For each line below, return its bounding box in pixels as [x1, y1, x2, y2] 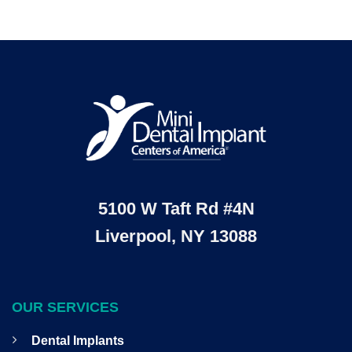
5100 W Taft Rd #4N [97, 198, 255, 218]
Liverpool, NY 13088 [95, 225, 257, 246]
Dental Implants [31, 333, 124, 347]
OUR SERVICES [11, 299, 119, 315]
